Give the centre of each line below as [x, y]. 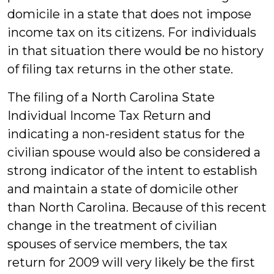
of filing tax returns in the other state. [120, 69]
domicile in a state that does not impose [129, 14]
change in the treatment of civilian [112, 226]
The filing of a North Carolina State [111, 97]
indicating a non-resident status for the [126, 134]
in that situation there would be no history [135, 51]
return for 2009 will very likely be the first [131, 262]
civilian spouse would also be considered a [134, 152]
